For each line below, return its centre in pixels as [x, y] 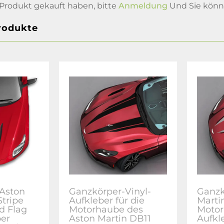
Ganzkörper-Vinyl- [110, 191]
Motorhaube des [106, 209]
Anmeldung [143, 6]
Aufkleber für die [107, 200]
